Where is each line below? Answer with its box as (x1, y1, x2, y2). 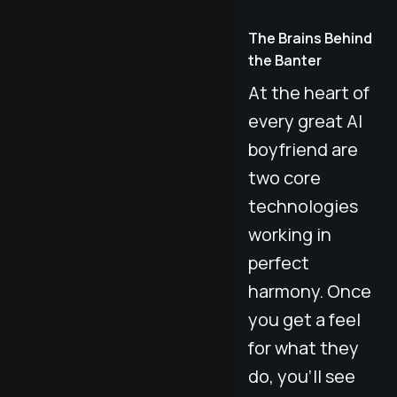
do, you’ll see (248, 363, 355, 388)
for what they (248, 335, 359, 360)
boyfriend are (248, 136, 358, 161)
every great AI (248, 108, 362, 133)
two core (248, 165, 321, 190)
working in (248, 222, 331, 246)
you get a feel (248, 307, 361, 331)
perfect (248, 250, 309, 275)
